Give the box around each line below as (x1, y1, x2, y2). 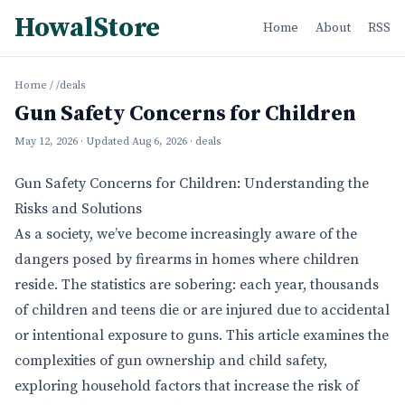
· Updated (80, 135, 132, 148)
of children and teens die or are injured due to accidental (14, 301, 390, 319)
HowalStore (14, 11, 160, 45)
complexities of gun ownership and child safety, (14, 352, 327, 370)
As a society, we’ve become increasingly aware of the (14, 225, 357, 243)
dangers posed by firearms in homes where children (14, 250, 359, 268)
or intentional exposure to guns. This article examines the (14, 326, 389, 344)
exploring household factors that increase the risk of (14, 377, 359, 395)
